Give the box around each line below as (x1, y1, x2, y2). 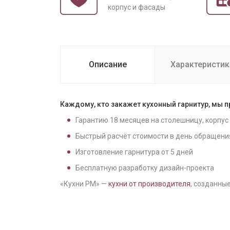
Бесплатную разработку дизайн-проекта (75, 164, 214, 172)
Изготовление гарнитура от (75, 148, 170, 156)
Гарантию (75, 116, 110, 124)
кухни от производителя (108, 180, 190, 188)
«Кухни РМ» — (60, 180, 108, 188)
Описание (88, 60, 127, 69)
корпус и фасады (108, 3, 165, 11)
